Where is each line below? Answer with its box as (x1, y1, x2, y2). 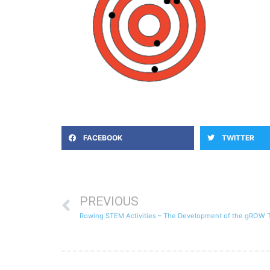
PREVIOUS (80, 194, 139, 209)
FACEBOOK (83, 133, 122, 143)
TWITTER (222, 133, 254, 143)
